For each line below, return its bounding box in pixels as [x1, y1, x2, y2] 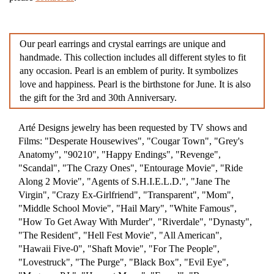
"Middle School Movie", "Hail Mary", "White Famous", [18, 203, 237, 214]
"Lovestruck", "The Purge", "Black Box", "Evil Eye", [18, 257, 229, 268]
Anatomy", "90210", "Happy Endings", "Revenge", [18, 149, 221, 160]
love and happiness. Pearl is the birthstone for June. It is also [20, 79, 251, 90]
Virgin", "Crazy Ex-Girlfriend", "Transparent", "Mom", [18, 190, 234, 201]
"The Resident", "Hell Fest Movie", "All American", [18, 230, 222, 241]
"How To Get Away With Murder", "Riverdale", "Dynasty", [18, 217, 252, 228]
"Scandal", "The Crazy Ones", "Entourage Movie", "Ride [18, 163, 243, 174]
